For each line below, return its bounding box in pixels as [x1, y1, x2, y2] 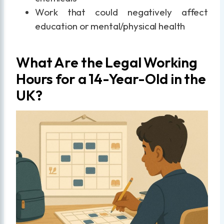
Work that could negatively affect [35, 6, 208, 18]
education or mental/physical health [35, 20, 185, 32]
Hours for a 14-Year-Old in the [16, 70, 206, 88]
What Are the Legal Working [16, 53, 197, 71]
